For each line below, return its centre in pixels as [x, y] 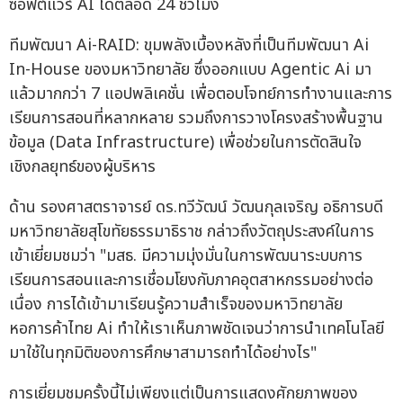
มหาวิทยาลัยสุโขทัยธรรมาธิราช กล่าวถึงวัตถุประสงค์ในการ [192, 232]
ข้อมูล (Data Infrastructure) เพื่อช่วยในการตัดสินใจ [185, 143]
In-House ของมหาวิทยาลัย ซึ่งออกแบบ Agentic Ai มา [190, 70]
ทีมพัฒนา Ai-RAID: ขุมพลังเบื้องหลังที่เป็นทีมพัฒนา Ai [189, 46]
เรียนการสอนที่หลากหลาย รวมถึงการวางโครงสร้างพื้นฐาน [196, 119]
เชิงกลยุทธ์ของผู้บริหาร [82, 167]
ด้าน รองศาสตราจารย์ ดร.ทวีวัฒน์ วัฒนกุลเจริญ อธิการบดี [196, 208]
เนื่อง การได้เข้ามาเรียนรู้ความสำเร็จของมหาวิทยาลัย [176, 305]
